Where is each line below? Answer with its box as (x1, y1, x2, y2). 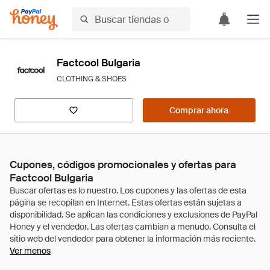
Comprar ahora (169, 105, 229, 116)
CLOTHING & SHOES (57, 74, 127, 84)
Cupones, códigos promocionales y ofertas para (10, 158, 236, 171)
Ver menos (10, 245, 51, 256)
